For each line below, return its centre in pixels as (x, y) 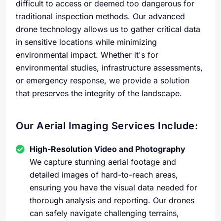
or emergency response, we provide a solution (103, 80)
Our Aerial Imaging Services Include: (107, 126)
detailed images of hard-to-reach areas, (104, 175)
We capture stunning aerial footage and (103, 162)
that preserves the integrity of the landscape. (99, 93)
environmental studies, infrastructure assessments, (109, 68)
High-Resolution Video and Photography (108, 149)
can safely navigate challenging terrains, (104, 213)
